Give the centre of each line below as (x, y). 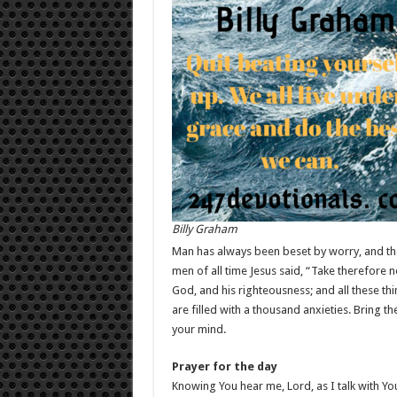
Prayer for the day (224, 366)
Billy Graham (204, 229)
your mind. (198, 329)
